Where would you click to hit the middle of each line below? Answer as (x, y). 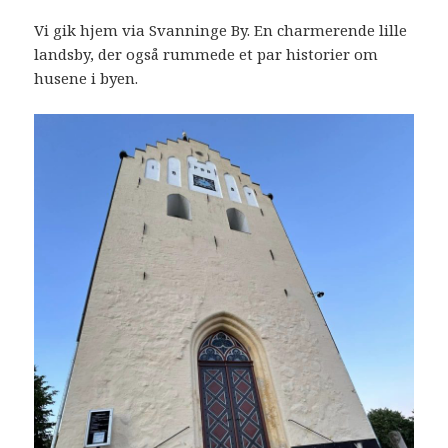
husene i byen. (86, 77)
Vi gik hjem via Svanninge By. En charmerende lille (221, 29)
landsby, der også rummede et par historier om (206, 53)
